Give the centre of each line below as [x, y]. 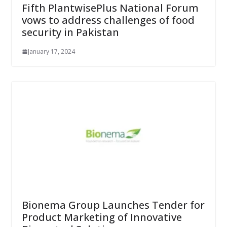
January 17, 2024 [51, 52]
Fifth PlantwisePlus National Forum [110, 8]
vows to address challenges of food [108, 20]
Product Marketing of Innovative [102, 217]
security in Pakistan [70, 32]
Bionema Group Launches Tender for [113, 205]
